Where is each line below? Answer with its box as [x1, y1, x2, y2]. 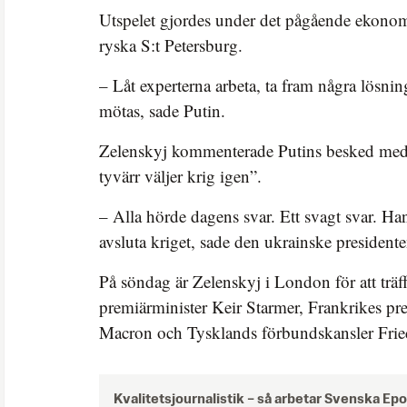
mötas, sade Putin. [99, 98, 225, 122]
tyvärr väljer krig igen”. [99, 164, 262, 187]
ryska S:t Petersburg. [99, 33, 243, 56]
